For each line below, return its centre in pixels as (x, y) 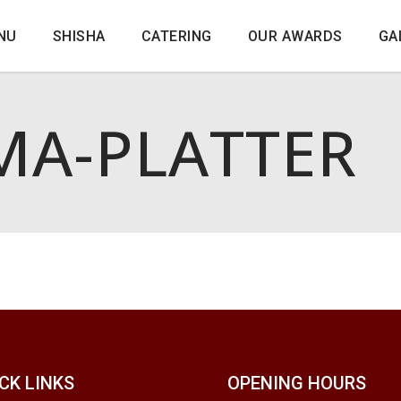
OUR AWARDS (295, 36)
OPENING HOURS (297, 383)
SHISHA (79, 36)
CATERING (176, 36)
